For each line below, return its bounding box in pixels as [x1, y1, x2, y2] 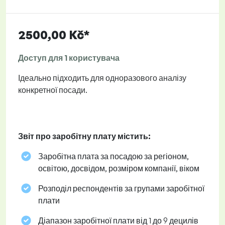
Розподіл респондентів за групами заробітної [38, 183, 204, 194]
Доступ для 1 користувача [18, 53, 120, 63]
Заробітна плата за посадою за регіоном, [38, 151, 189, 162]
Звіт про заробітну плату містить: [18, 131, 151, 142]
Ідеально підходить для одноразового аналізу [18, 73, 186, 83]
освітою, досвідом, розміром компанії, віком [38, 163, 199, 174]
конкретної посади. [18, 85, 87, 95]
